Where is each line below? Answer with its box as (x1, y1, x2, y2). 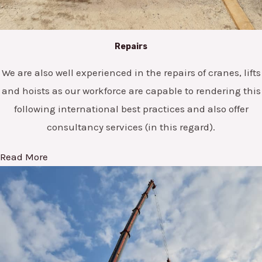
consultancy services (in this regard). (47, 121, 215, 133)
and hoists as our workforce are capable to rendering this (1, 85, 261, 97)
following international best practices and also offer (13, 103, 249, 115)
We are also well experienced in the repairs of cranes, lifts (1, 67, 261, 79)
